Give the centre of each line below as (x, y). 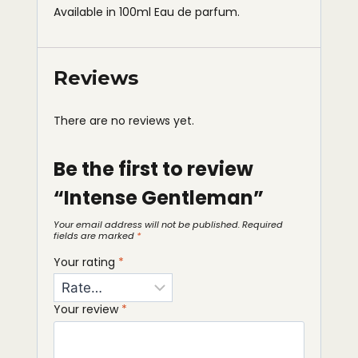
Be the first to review (153, 169)
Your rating (86, 262)
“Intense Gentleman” (159, 197)
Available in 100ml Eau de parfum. (147, 12)
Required (263, 224)
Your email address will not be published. (147, 224)
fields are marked (95, 235)
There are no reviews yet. (124, 120)
